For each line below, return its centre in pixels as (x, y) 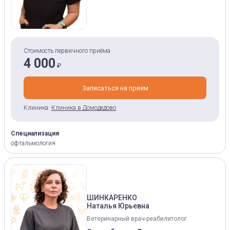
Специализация (35, 133)
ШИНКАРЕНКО (112, 197)
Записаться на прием (115, 88)
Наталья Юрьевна (118, 206)
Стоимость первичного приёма (67, 51)
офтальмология (33, 143)
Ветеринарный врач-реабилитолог (137, 218)
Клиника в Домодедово (84, 108)
